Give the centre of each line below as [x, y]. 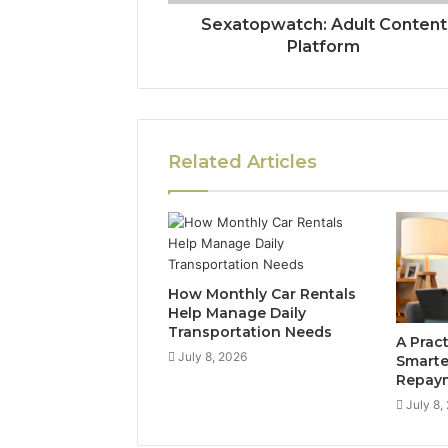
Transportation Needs [250, 331]
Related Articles [242, 161]
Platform [324, 46]
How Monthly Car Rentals [262, 293]
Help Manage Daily [237, 312]
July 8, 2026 [212, 356]
